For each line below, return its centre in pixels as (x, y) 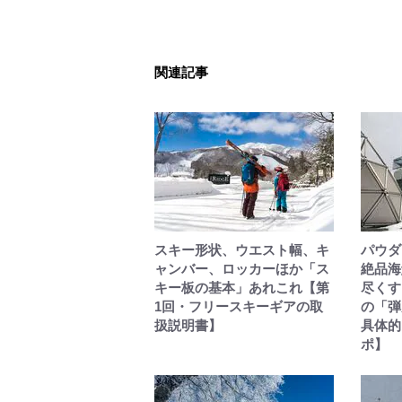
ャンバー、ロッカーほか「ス (242, 269)
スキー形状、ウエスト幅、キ (242, 250)
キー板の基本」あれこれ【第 (242, 288)
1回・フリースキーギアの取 (239, 306)
